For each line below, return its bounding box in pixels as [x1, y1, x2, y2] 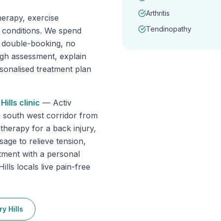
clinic [17, 98, 40, 108]
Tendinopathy [146, 25, 191, 33]
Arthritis [146, 9, 170, 17]
